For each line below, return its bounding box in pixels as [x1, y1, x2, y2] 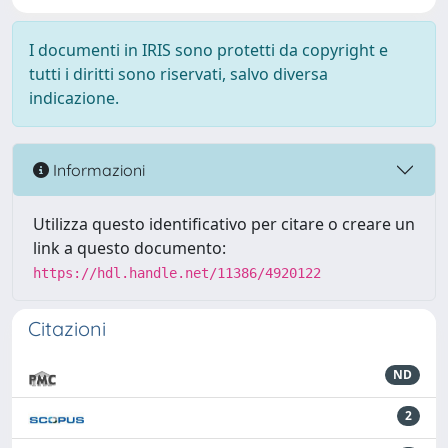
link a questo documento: [33, 237, 226, 259]
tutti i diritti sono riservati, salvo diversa [29, 63, 328, 85]
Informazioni [49, 159, 145, 180]
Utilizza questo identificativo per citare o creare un [33, 213, 415, 235]
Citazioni [28, 316, 106, 341]
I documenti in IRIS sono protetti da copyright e [29, 39, 388, 61]
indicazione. [29, 87, 119, 109]
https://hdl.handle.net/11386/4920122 [33, 265, 321, 281]
